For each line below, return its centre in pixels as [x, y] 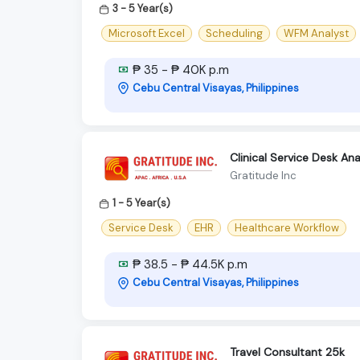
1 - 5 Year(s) [141, 202]
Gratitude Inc [263, 176]
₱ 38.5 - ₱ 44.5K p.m [188, 264]
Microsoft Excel [147, 33]
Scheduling [234, 33]
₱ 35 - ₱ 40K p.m [179, 70]
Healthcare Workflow [287, 227]
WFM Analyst [316, 33]
